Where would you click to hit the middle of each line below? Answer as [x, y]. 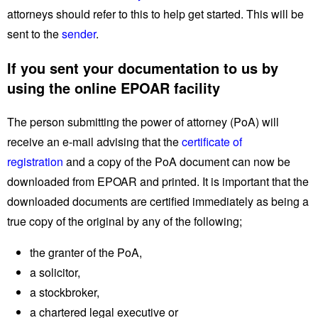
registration [35, 161]
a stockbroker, [65, 292]
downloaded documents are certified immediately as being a [158, 201]
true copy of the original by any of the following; [125, 221]
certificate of [212, 141]
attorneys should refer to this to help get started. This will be [155, 13]
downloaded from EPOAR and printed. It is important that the [158, 181]
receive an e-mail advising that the [94, 141]
